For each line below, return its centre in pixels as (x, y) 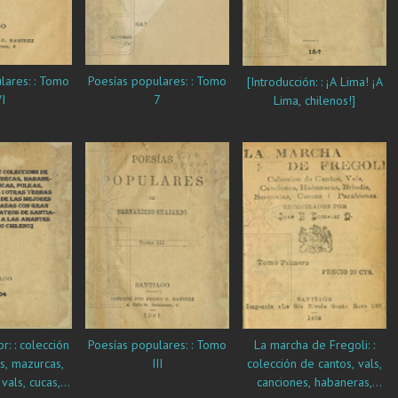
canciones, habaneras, (314, 382)
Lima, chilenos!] (314, 101)
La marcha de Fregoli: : (314, 344)
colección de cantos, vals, (314, 363)
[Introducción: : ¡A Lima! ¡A (314, 82)
